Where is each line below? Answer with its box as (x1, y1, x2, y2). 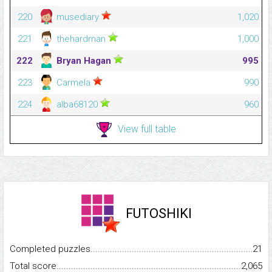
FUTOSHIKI (125, 206, 192, 222)
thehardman (54, 33, 108, 45)
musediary (54, 12, 101, 23)
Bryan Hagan (54, 55, 114, 67)
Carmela (54, 77, 93, 89)
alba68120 (54, 99, 100, 110)
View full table (117, 123, 176, 135)
